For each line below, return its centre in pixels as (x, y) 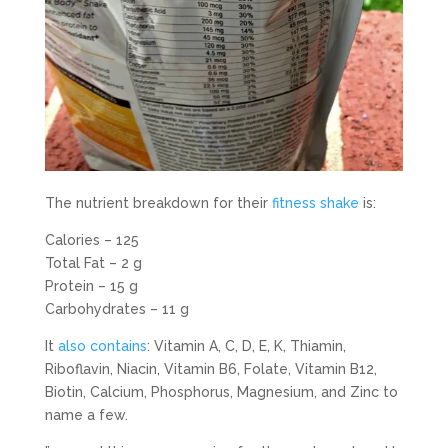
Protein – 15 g (91, 286)
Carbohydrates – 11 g (116, 309)
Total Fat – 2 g (93, 263)
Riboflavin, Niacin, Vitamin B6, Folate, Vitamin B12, (210, 369)
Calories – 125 (91, 240)
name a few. (86, 415)
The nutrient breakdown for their (158, 203)
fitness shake (315, 203)
